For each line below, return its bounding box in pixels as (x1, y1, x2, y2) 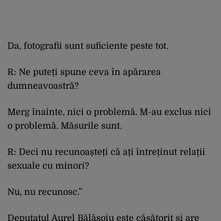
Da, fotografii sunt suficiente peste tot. (7, 40, 168, 51)
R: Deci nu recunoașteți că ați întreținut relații (7, 147, 205, 157)
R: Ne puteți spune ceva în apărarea (7, 67, 161, 77)
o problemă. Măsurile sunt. (7, 120, 122, 131)
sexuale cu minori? (7, 160, 89, 171)
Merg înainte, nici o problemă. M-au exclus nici (7, 107, 211, 117)
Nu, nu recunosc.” (7, 186, 82, 197)
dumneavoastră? (7, 80, 79, 91)
